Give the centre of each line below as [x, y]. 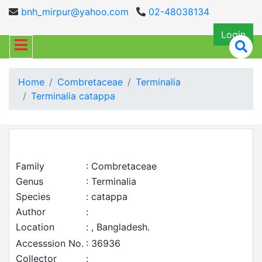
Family [30, 166]
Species [33, 196]
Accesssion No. [50, 243]
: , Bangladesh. [118, 227]
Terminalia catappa [73, 96]
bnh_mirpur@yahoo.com [73, 12]
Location [35, 227]
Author [31, 212]
